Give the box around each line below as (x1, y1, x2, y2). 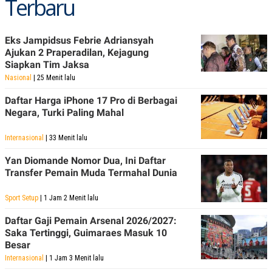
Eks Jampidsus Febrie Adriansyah (5, 34, 154, 46)
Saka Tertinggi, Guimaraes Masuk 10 (5, 226, 167, 239)
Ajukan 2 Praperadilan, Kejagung (5, 46, 149, 58)
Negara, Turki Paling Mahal (5, 106, 124, 118)
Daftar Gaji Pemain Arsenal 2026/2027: (5, 214, 177, 226)
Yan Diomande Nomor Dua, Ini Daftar (5, 154, 166, 166)
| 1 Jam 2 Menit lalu (38, 193, 98, 202)
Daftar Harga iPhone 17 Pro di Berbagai (5, 94, 177, 106)
